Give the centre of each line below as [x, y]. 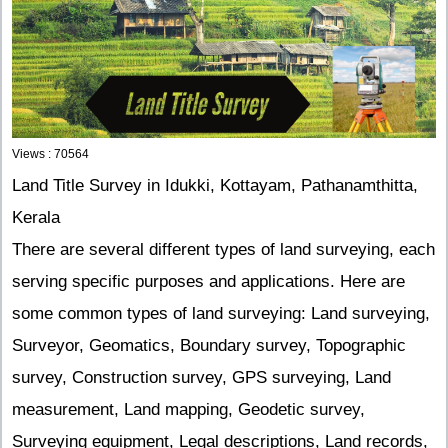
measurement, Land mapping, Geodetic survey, [188, 410]
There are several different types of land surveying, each [223, 250]
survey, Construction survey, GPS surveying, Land [201, 378]
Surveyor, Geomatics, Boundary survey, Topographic [209, 346]
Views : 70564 [50, 154]
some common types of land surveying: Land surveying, [221, 314]
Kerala [36, 218]
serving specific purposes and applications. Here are [208, 282]
